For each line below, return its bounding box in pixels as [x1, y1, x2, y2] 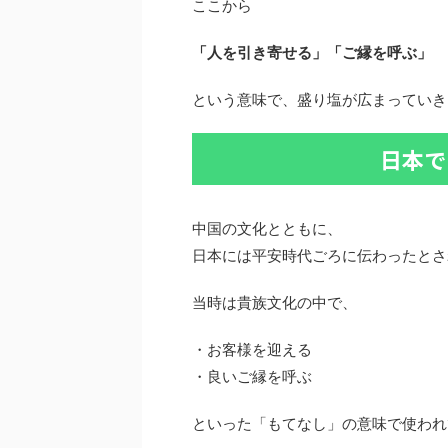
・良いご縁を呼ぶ [192, 367, 312, 387]
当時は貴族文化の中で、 [192, 293, 357, 313]
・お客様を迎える [192, 340, 312, 360]
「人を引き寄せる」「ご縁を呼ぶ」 [192, 43, 432, 63]
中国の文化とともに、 [192, 219, 342, 239]
